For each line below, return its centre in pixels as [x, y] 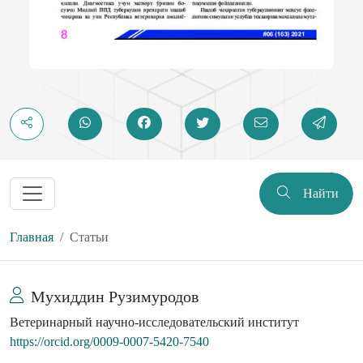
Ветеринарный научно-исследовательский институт [154, 322]
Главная [32, 237]
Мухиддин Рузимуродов [115, 297]
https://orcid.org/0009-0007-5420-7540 [109, 342]
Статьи [89, 237]
